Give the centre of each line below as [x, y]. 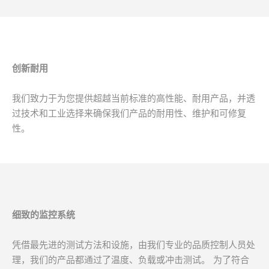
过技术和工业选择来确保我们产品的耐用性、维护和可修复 [129, 113]
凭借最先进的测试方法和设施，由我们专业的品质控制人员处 [134, 245]
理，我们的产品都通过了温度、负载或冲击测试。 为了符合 [131, 260]
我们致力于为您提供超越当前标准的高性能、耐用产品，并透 [134, 98]
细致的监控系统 [44, 215]
